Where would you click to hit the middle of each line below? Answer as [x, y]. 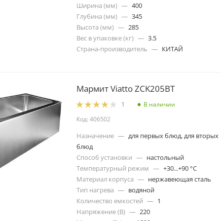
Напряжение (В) [101, 211]
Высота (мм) [95, 27]
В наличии [159, 104]
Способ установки [104, 157]
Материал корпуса [105, 179]
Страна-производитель [112, 49]
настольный [165, 157]
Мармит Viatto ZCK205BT [126, 89]
